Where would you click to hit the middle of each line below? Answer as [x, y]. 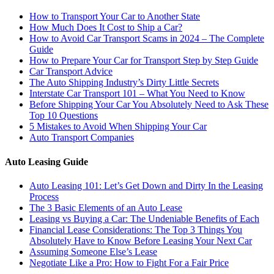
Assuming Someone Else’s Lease [93, 251]
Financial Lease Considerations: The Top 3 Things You [136, 229]
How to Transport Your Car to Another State [115, 17]
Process [44, 196]
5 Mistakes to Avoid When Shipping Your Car [118, 127]
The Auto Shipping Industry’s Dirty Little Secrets [124, 83]
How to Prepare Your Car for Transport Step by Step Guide [144, 61]
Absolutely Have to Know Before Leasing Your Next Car [141, 240]
